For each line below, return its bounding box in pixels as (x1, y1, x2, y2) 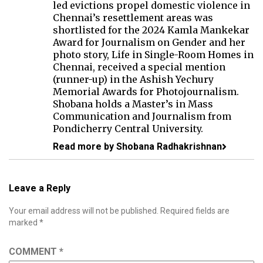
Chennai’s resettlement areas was (53, 12, 213, 24)
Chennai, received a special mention (53, 61, 225, 73)
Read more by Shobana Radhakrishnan (53, 141, 222, 153)
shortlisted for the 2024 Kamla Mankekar (53, 24, 249, 36)
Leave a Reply (9, 183, 70, 194)
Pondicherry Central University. (53, 123, 203, 135)
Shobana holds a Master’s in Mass (53, 98, 213, 110)
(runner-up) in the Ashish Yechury (53, 73, 214, 86)
